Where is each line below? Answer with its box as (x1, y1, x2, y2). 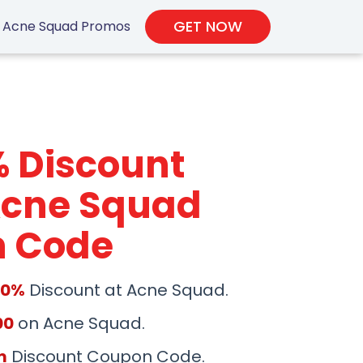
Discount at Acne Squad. (25, 278, 228, 301)
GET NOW (173, 15, 243, 36)
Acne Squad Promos (2, 16, 131, 36)
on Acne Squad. (14, 311, 145, 335)
